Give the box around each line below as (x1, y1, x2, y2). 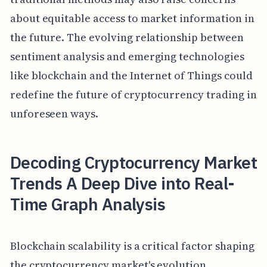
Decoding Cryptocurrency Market (10, 151, 257, 174)
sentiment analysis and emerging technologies (10, 49, 244, 64)
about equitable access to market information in (10, 11, 254, 26)
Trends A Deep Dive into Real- (10, 172, 235, 195)
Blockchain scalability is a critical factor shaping (10, 238, 255, 253)
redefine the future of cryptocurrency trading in (10, 87, 257, 103)
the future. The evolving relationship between (10, 30, 244, 45)
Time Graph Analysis (10, 193, 166, 216)
